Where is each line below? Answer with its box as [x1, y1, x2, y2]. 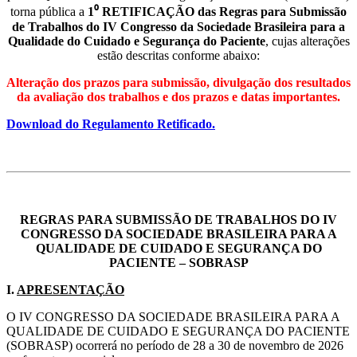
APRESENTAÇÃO [17, 283, 124, 297]
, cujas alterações [265, 34, 350, 49]
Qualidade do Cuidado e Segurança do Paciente [7, 34, 265, 49]
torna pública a [10, 5, 88, 19]
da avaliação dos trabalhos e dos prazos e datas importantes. [17, 90, 340, 104]
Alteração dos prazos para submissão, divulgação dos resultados [6, 76, 351, 90]
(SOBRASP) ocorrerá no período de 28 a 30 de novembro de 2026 [6, 339, 343, 353]
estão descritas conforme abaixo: [97, 49, 260, 63]
